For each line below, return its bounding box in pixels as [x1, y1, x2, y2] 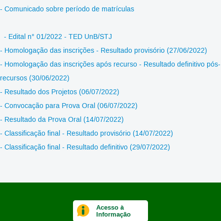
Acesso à [96, 203, 124, 212]
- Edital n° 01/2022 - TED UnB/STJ [4, 33, 112, 42]
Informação [96, 210, 131, 219]
